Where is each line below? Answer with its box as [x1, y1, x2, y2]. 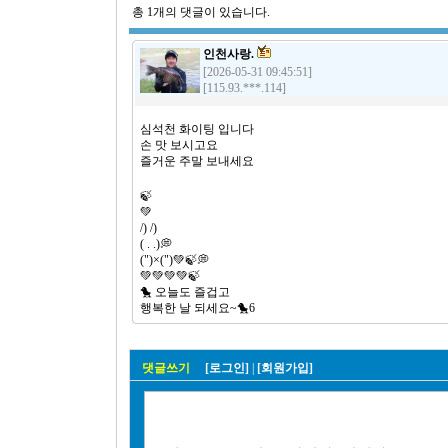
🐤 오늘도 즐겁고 [139, 285, 230, 299]
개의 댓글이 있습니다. [152, 5, 270, 19]
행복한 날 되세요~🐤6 [139, 301, 255, 315]
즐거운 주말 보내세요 [139, 154, 254, 168]
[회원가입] [256, 361, 313, 375]
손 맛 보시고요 [139, 138, 218, 152]
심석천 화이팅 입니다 [139, 122, 254, 136]
